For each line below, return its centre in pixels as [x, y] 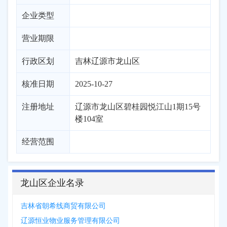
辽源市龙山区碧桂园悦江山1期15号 [138, 107]
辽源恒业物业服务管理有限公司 [70, 221]
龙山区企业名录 [52, 183]
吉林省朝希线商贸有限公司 [63, 206]
